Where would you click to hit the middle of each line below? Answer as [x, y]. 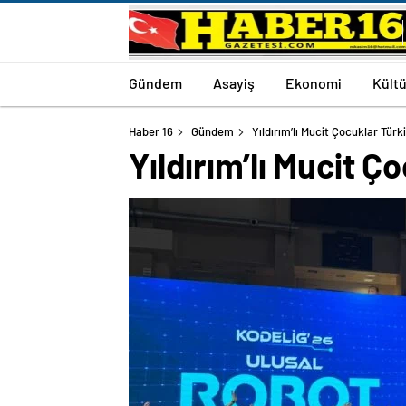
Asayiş [234, 82]
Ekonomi [314, 82]
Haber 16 [151, 131]
